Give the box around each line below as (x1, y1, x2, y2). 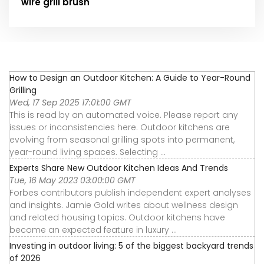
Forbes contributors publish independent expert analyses (9, 187, 251, 199)
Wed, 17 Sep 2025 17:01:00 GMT (9, 97, 131, 109)
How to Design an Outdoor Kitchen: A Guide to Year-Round (9, 72, 250, 84)
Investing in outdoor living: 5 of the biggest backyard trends (9, 240, 253, 252)
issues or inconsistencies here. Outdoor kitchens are (9, 121, 230, 134)
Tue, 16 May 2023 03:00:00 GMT (9, 174, 136, 187)
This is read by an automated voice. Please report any (9, 109, 238, 121)
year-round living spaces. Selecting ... (9, 146, 166, 159)
